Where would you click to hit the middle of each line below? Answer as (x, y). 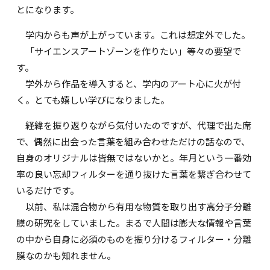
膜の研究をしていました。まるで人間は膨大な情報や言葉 (134, 222)
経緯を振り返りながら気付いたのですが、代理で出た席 (134, 125)
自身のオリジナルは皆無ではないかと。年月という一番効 (134, 157)
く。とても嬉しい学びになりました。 (93, 99)
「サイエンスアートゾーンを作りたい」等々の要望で (129, 51)
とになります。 (48, 9)
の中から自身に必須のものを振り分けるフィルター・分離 (134, 239)
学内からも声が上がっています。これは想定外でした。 (133, 34)
